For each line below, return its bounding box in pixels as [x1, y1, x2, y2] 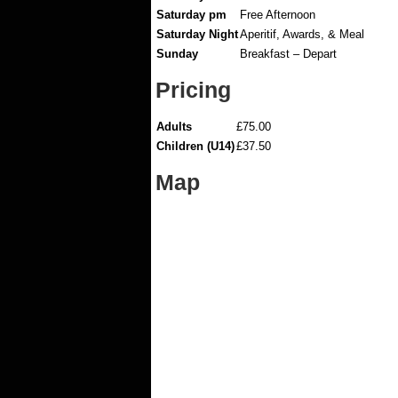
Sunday [156, 47, 198, 60]
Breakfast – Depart [240, 47, 337, 60]
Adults [156, 120, 192, 133]
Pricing [155, 78, 231, 102]
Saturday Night [156, 28, 238, 41]
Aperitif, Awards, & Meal [240, 28, 364, 41]
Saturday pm [156, 8, 227, 21]
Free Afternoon [240, 8, 315, 21]
